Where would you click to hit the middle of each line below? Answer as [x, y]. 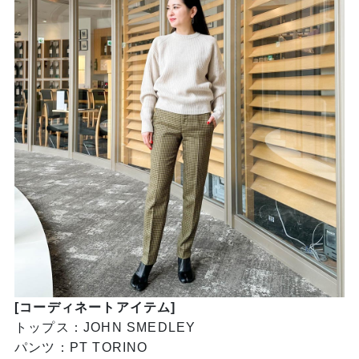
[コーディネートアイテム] [95, 307]
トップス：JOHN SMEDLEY [105, 327]
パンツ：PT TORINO [81, 347]
